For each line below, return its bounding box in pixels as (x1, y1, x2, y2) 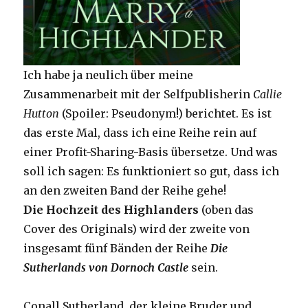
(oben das (199, 202, 254, 217)
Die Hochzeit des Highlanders (23, 202, 199, 217)
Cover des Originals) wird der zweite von (23, 221, 250, 236)
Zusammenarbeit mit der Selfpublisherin (23, 87, 254, 101)
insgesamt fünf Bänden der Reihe (23, 241, 211, 255)
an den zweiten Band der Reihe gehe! (23, 183, 227, 197)
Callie (253, 87, 283, 101)
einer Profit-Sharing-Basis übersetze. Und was (23, 144, 278, 159)
